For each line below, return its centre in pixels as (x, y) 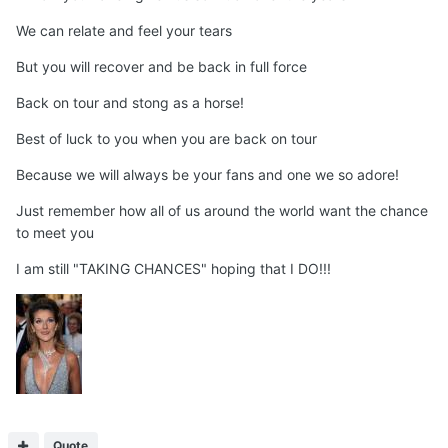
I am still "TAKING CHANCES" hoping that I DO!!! (173, 269)
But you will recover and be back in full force (161, 67)
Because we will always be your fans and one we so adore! (207, 175)
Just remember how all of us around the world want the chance (222, 211)
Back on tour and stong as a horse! (130, 103)
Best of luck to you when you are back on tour (166, 139)
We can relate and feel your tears (124, 31)
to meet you (55, 233)
